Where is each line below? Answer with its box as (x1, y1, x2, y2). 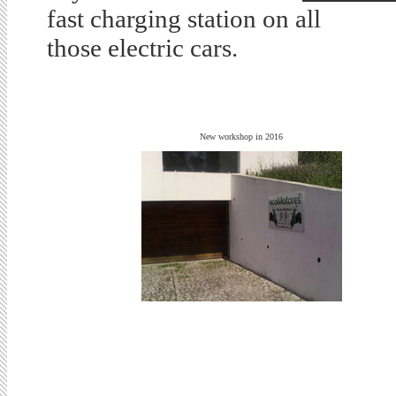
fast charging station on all (47, 4, 321, 33)
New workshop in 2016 (200, 132, 283, 141)
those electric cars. (47, 34, 238, 62)
